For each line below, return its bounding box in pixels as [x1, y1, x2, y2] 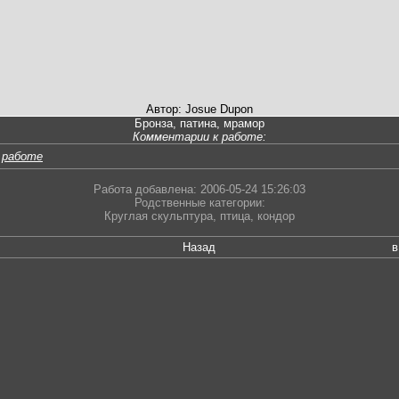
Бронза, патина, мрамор [134, 117, 265, 131]
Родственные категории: [134, 196, 265, 210]
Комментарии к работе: [133, 130, 266, 144]
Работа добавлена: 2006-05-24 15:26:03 [94, 183, 305, 197]
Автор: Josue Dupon [146, 102, 253, 117]
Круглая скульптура [104, 209, 213, 224]
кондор [257, 209, 295, 224]
